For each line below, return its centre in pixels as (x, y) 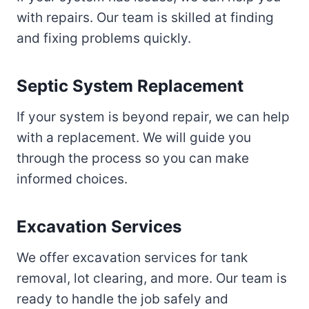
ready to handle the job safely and (122, 299)
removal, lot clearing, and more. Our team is (152, 279)
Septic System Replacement (130, 86)
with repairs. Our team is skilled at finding (145, 18)
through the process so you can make (133, 159)
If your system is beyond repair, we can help (153, 117)
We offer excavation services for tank (132, 258)
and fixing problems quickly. (104, 39)
